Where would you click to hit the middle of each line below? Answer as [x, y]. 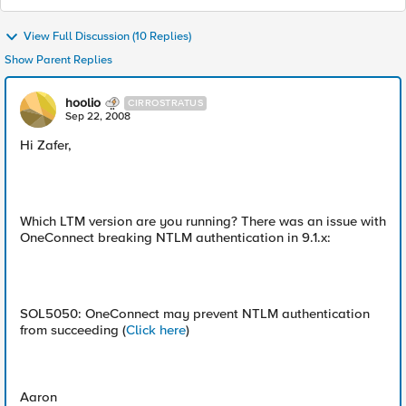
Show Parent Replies [58, 60]
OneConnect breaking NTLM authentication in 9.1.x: [175, 237]
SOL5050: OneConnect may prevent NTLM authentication [195, 314]
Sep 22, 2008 [98, 116]
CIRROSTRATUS [165, 103]
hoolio [83, 103]
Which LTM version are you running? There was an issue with [203, 221]
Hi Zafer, [46, 145]
